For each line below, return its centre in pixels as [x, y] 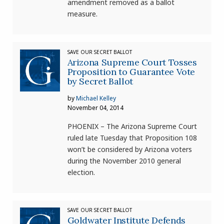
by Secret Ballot [100, 81]
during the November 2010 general [124, 160]
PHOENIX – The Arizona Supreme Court [132, 126]
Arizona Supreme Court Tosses [132, 62]
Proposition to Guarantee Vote [131, 71]
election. [81, 172]
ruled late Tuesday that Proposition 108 [132, 137]
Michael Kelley [96, 98]
